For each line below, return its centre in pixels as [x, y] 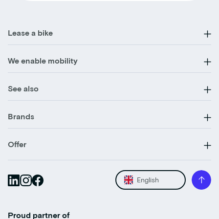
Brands [21, 116]
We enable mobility [43, 61]
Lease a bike [30, 33]
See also [23, 88]
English [148, 180]
